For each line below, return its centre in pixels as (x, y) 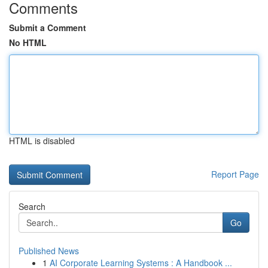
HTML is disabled (42, 141)
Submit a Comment (48, 28)
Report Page (235, 174)
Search (32, 206)
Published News (49, 251)
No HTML (28, 42)
